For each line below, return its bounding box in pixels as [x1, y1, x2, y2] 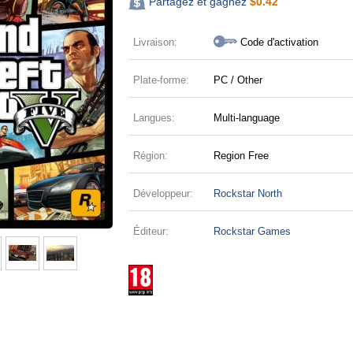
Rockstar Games [214, 225, 292, 237]
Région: [132, 150, 168, 162]
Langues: [132, 112, 175, 124]
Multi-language [214, 112, 281, 124]
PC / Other [214, 74, 263, 86]
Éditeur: [132, 225, 169, 237]
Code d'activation [240, 36, 319, 48]
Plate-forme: [132, 74, 189, 86]
